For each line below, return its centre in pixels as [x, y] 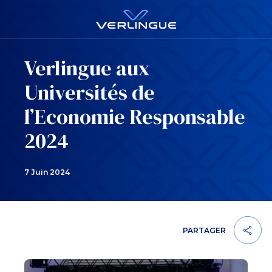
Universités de [90, 92]
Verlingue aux [87, 68]
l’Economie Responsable [135, 117]
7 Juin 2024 [47, 172]
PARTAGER [204, 230]
